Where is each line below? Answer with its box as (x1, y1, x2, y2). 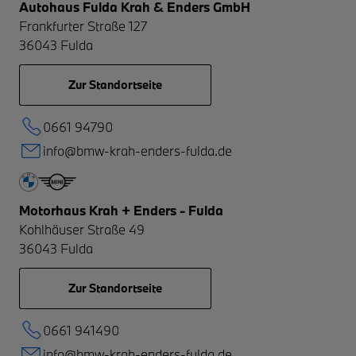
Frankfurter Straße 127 (19, 17, 147, 34)
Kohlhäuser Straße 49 (19, 221, 145, 238)
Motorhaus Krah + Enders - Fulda (19, 202, 223, 219)
